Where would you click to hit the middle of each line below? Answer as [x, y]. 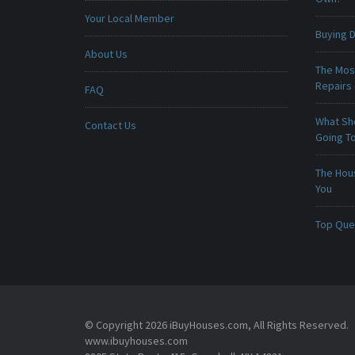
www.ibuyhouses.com [136, 341]
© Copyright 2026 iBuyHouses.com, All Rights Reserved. [217, 325]
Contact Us [111, 125]
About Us [106, 54]
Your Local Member [130, 18]
